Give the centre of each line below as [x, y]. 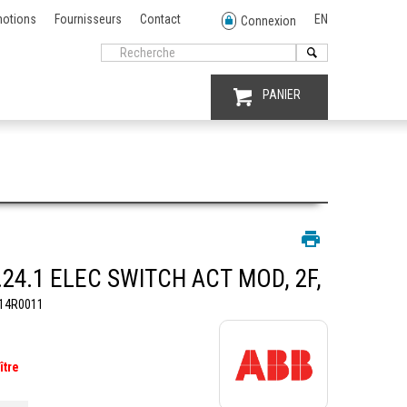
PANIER [282, 94]
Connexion [268, 21]
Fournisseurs [88, 19]
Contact [160, 19]
